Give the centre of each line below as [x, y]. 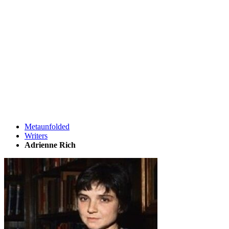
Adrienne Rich [50, 145]
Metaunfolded [47, 127]
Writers [36, 136]
